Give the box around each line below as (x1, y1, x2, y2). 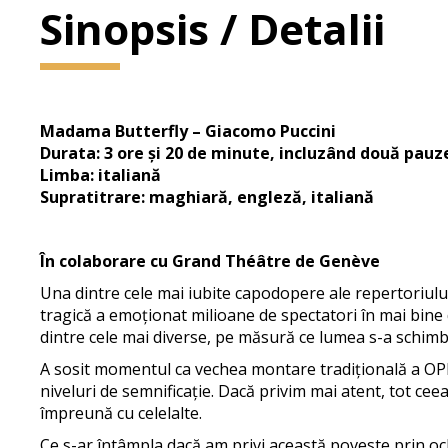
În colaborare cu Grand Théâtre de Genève (40, 250, 381, 272)
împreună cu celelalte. (40, 402, 203, 424)
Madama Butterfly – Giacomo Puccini (40, 120, 337, 142)
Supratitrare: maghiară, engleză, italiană (40, 186, 375, 208)
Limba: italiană (40, 164, 162, 186)
